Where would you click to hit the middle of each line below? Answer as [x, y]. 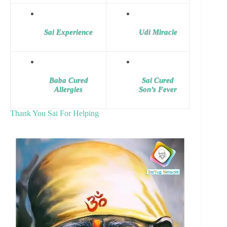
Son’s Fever [158, 89]
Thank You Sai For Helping [54, 113]
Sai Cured [158, 80]
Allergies [68, 89]
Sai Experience [68, 32]
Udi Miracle [158, 32]
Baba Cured [68, 80]
